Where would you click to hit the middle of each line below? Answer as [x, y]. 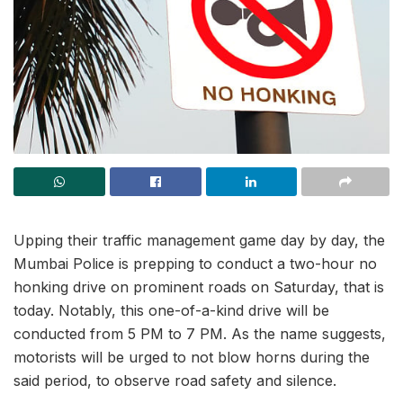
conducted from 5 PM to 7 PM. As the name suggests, [200, 334]
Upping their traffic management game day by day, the [199, 241]
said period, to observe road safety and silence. [175, 381]
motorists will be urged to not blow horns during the [192, 358]
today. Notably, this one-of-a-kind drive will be [171, 311]
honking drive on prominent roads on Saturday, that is [199, 287]
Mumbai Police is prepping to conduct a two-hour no [195, 264]
